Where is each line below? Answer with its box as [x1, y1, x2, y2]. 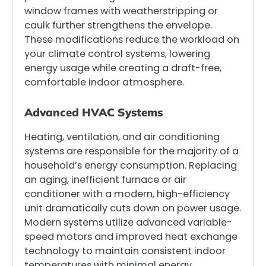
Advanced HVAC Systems [24, 105, 163, 120]
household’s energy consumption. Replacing [24, 159, 237, 173]
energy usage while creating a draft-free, [24, 61, 221, 75]
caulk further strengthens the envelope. [24, 18, 212, 33]
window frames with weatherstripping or [24, 4, 218, 18]
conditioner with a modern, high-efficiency [24, 187, 230, 201]
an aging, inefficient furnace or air [24, 173, 186, 187]
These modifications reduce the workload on [24, 33, 239, 47]
